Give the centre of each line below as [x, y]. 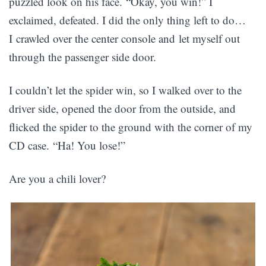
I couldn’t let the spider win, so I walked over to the [125, 90]
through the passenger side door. [83, 57]
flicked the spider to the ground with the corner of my [131, 127]
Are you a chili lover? [57, 178]
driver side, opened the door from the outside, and [122, 108]
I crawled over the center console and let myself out [124, 38]
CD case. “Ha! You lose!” [67, 145]
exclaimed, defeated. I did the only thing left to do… [127, 20]
